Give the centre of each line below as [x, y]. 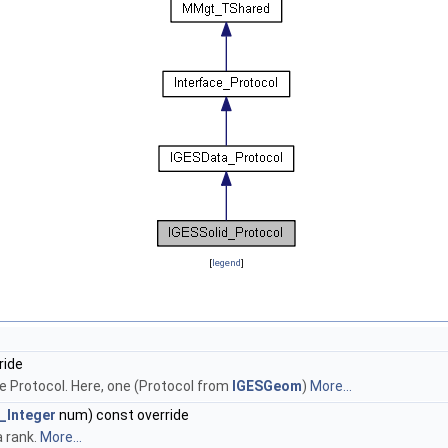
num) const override [122, 415]
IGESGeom [267, 386]
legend [226, 263]
